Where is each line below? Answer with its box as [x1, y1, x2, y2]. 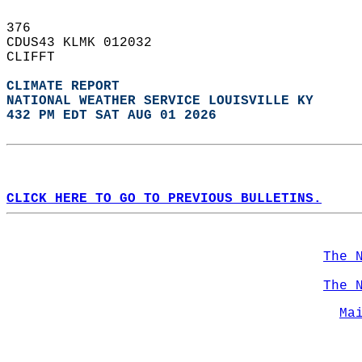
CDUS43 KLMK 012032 [6, 36, 168, 50]
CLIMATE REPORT [6, 79, 128, 94]
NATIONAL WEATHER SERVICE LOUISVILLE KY [6, 94, 314, 108]
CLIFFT [6, 50, 71, 65]
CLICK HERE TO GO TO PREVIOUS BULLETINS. [6, 192, 322, 206]
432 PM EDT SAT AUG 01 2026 [6, 108, 217, 123]
